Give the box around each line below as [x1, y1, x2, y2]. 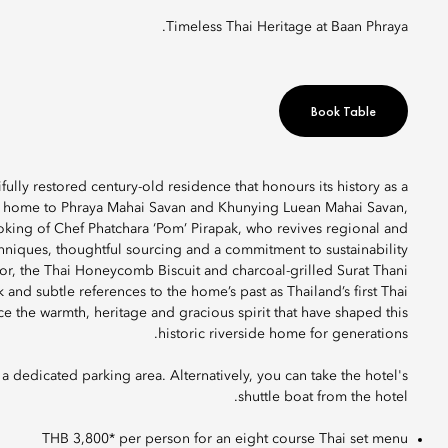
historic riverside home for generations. [158, 327, 408, 341]
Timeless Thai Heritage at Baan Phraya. [174, 20, 408, 34]
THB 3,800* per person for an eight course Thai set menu [42, 432, 408, 446]
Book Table [311, 102, 376, 120]
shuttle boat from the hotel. [238, 390, 408, 404]
